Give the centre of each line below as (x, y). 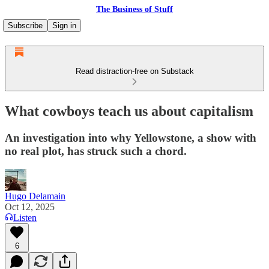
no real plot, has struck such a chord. (96, 151)
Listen (25, 217)
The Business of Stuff (134, 9)
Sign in (64, 26)
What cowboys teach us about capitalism (129, 111)
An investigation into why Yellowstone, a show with (131, 138)
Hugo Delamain (35, 196)
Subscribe (25, 26)
